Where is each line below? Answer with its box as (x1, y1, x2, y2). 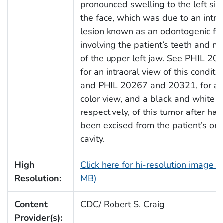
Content (14, 198, 48, 211)
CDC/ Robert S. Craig (80, 198, 165, 211)
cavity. (80, 133, 105, 145)
